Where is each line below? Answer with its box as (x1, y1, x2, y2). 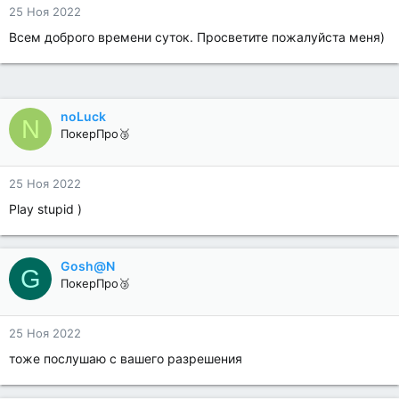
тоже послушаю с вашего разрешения (9, 351, 242, 366)
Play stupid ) (9, 201, 82, 216)
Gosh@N (61, 258, 115, 273)
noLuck (61, 109, 106, 124)
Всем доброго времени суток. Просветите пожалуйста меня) (9, 29, 385, 45)
